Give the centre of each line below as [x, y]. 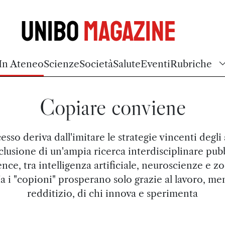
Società [96, 64]
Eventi [155, 64]
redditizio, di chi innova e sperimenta [113, 193]
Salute [127, 64]
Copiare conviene [113, 107]
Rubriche [191, 64]
